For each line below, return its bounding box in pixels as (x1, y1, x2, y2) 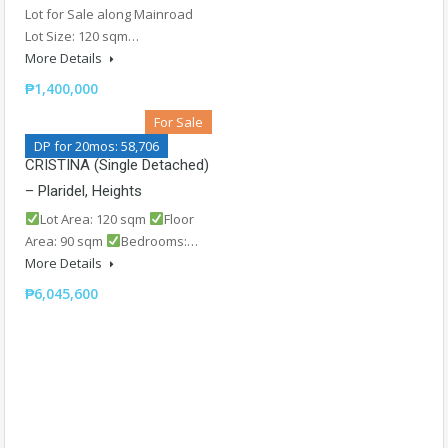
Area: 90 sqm (25, 231, 106, 250)
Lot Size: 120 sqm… (25, 26, 139, 45)
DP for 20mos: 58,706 (34, 136, 159, 155)
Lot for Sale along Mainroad (25, 4, 193, 23)
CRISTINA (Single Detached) (25, 155, 209, 174)
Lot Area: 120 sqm (39, 209, 149, 228)
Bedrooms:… (120, 231, 198, 250)
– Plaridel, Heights (25, 181, 142, 200)
